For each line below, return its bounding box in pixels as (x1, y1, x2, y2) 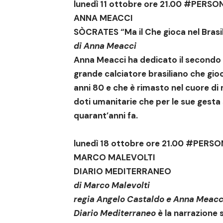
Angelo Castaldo (97, 194, 164, 205)
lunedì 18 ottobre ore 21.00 (74, 138, 186, 149)
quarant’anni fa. (74, 110, 138, 121)
